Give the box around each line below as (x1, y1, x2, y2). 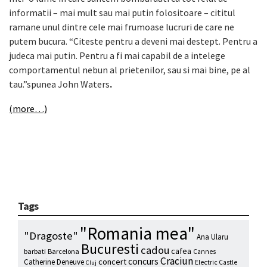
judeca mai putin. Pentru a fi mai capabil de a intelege (9, 49, 225, 62)
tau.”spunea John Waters (9, 78, 110, 91)
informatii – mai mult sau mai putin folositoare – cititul (9, 7, 235, 19)
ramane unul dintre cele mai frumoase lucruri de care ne (9, 21, 234, 33)
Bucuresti (81, 240, 139, 259)
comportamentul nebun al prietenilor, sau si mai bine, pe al (9, 64, 250, 76)
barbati (24, 247, 46, 256)
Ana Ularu (197, 232, 228, 243)
